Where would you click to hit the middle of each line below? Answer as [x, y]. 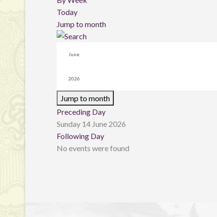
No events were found [93, 148]
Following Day [80, 136]
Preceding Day [81, 112]
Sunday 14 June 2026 [91, 124]
